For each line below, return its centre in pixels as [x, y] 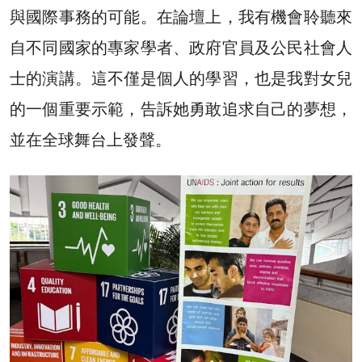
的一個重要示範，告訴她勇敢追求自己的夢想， [181, 109]
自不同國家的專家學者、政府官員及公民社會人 [181, 47]
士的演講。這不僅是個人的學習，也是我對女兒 [181, 78]
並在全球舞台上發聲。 [90, 139]
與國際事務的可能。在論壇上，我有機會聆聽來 [181, 17]
